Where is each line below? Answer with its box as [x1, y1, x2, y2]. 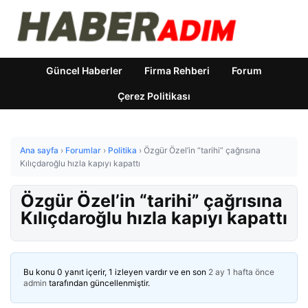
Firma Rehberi [144, 65, 210, 76]
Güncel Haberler [46, 65, 122, 76]
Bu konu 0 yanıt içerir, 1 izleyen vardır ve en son [23, 267, 208, 277]
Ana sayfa [20, 145, 58, 155]
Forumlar [65, 145, 101, 155]
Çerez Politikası [118, 90, 190, 102]
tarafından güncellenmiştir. [47, 278, 150, 288]
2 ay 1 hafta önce [208, 267, 274, 277]
